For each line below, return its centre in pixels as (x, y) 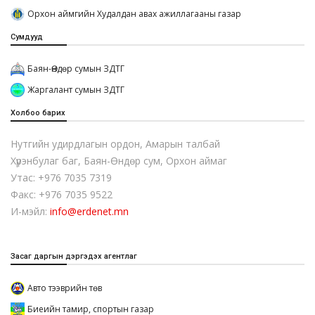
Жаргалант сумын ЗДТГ (76, 89)
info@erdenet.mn (89, 211)
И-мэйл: (30, 211)
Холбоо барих (38, 112)
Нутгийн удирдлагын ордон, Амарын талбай (115, 143)
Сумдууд (27, 37)
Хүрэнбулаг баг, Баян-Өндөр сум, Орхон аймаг (119, 160)
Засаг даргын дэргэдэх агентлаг (74, 256)
